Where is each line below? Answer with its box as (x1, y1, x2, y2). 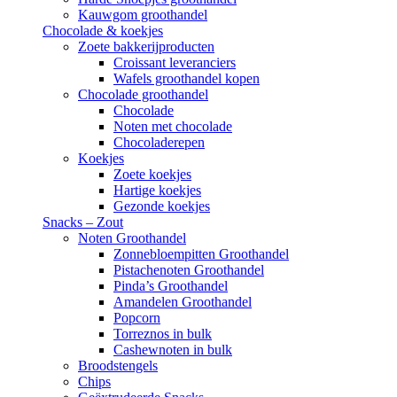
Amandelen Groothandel (113, 294, 252, 309)
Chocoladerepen (113, 135, 205, 150)
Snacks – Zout (43, 214, 123, 230)
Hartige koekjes (113, 183, 201, 198)
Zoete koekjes (113, 167, 191, 182)
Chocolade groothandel (78, 87, 208, 102)
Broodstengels (78, 358, 158, 373)
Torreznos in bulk (113, 326, 212, 341)
